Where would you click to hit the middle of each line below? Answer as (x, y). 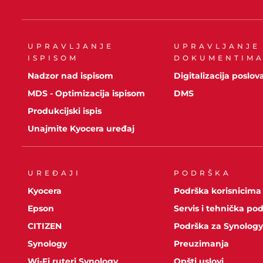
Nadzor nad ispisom (71, 75)
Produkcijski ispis (65, 111)
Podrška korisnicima (218, 190)
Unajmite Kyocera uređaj (81, 128)
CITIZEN (45, 226)
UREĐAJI (55, 173)
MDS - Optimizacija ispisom (87, 93)
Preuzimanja (202, 243)
